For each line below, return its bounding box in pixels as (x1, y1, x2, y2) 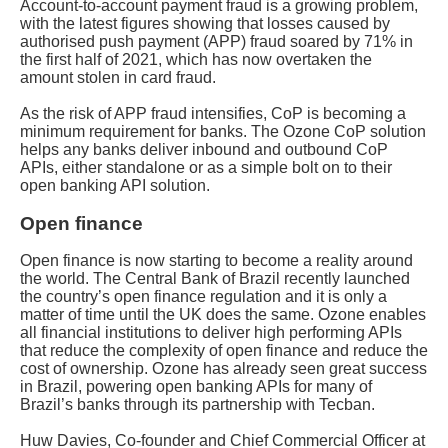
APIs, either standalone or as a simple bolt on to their (20, 159, 392, 176)
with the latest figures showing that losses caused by (20, 15, 390, 32)
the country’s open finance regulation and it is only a (20, 288, 387, 305)
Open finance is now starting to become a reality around (20, 252, 413, 269)
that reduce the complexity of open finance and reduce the (20, 342, 428, 359)
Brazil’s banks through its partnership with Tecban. (20, 396, 375, 413)
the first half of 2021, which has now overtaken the (20, 51, 372, 68)
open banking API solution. (20, 177, 210, 194)
